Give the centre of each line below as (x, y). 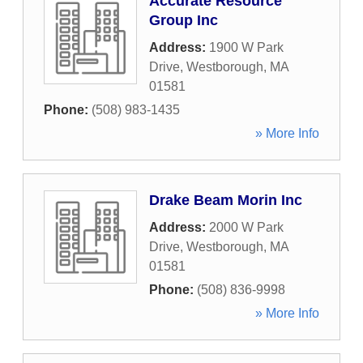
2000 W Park (246, 227)
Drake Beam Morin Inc (226, 200)
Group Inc (184, 20)
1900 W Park (246, 47)
